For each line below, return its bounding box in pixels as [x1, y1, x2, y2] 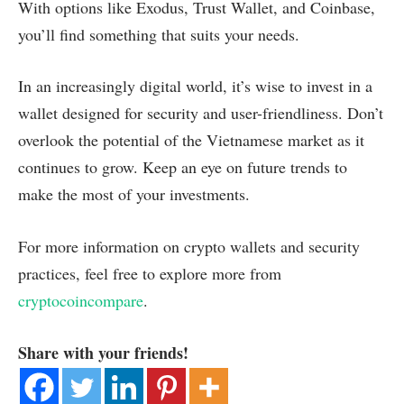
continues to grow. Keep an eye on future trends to [18, 156, 347, 179]
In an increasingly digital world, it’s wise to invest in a [18, 75, 372, 97]
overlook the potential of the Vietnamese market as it [18, 129, 364, 151]
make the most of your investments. [18, 183, 250, 206]
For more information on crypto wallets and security [18, 235, 360, 258]
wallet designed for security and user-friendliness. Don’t [18, 102, 383, 124]
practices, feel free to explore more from [18, 262, 281, 285]
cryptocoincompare [18, 289, 143, 312]
